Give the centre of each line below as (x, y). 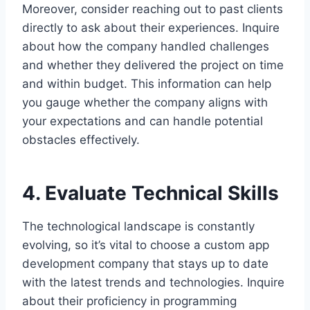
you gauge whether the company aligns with (145, 102)
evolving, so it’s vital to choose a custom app (146, 245)
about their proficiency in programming (129, 301)
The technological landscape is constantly (138, 226)
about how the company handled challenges (146, 46)
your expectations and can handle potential (143, 121)
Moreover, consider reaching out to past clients (153, 9)
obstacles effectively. (81, 139)
